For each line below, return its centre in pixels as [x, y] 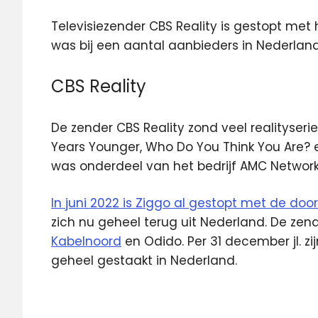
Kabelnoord [86, 241]
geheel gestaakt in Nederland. [144, 261]
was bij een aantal [110, 45]
